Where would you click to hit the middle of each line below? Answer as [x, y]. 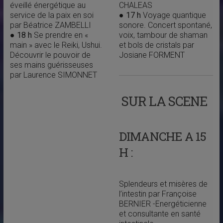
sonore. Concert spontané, [165, 25]
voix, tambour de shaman [163, 35]
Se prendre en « [60, 35]
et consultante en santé [160, 214]
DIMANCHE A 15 [163, 136]
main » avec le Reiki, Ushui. [56, 45]
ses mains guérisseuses [51, 65]
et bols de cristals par [156, 45]
